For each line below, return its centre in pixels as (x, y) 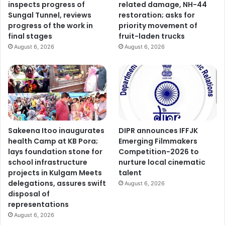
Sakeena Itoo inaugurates (56, 130)
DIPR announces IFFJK (158, 130)
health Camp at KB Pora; (53, 141)
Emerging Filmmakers (158, 141)
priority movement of (158, 26)
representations (38, 204)
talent (130, 173)
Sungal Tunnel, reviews (50, 15)
